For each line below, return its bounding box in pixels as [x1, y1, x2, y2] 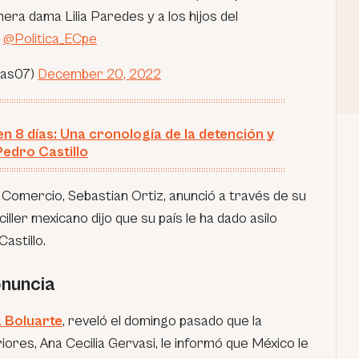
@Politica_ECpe [3, 30, 97, 47]
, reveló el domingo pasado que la [63, 312, 262, 329]
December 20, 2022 [38, 65, 161, 83]
